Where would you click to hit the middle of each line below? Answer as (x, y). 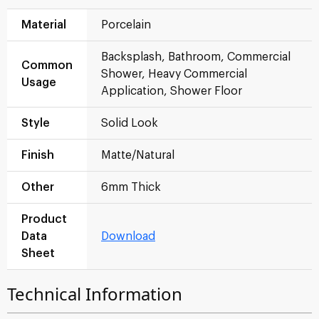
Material (44, 25)
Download (128, 236)
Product (44, 219)
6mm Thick (131, 187)
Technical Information (95, 294)
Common (47, 66)
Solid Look (130, 123)
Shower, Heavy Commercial (174, 74)
